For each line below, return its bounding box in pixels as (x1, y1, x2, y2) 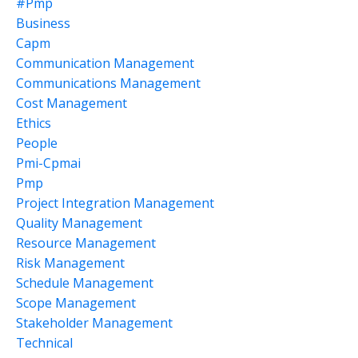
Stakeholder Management (16, 314, 173, 332)
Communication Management (16, 54, 194, 73)
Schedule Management (16, 274, 153, 292)
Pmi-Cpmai (16, 154, 81, 173)
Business (16, 14, 70, 33)
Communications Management (16, 74, 201, 93)
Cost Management (16, 94, 127, 113)
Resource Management (16, 234, 156, 253)
